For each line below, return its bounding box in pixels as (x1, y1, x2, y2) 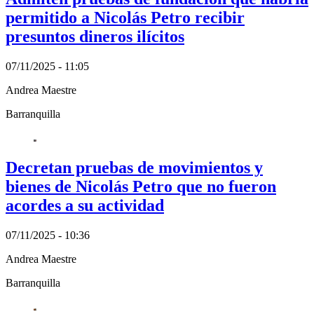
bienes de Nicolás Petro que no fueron (6, 177, 276, 196)
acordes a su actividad (6, 196, 164, 215)
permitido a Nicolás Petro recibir (6, 8, 245, 27)
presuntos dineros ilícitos (6, 27, 184, 46)
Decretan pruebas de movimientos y (6, 158, 263, 177)
